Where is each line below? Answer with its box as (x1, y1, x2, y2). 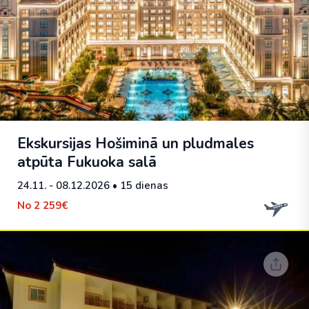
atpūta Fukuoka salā (17, 152, 157, 172)
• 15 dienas (110, 179, 168, 192)
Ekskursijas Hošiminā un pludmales (17, 134, 254, 153)
